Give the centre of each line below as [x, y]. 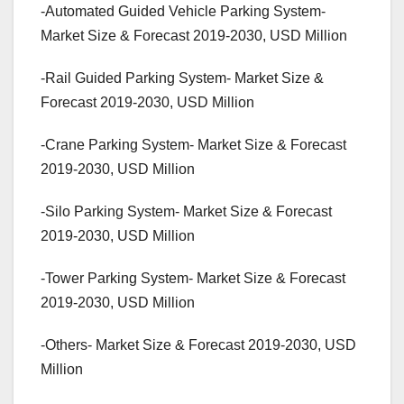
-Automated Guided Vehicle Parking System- [183, 12]
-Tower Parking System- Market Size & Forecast [193, 279]
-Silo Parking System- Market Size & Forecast [186, 212]
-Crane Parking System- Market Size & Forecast [193, 145]
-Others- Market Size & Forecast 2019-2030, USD [198, 345]
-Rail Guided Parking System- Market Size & [182, 78]
